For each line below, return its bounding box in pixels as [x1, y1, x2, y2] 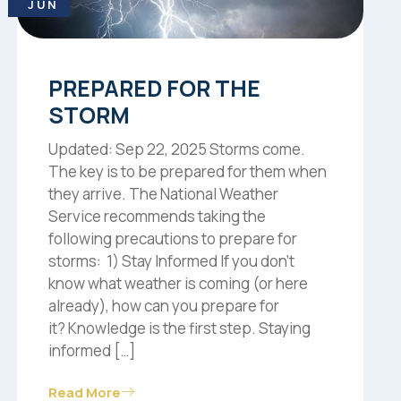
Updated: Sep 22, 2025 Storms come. [48, 139, 306, 160]
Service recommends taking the [48, 206, 267, 227]
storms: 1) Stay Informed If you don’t [48, 251, 295, 272]
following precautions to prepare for [48, 228, 298, 250]
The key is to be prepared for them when [48, 161, 328, 183]
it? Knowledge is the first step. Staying [48, 318, 311, 339]
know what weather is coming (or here [48, 273, 309, 294]
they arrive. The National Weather [48, 183, 279, 205]
